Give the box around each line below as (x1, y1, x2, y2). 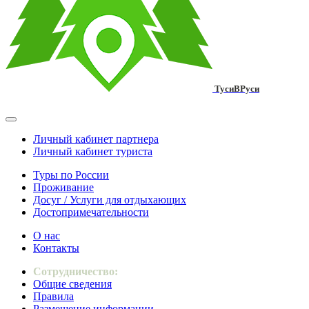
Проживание (33, 181, 94, 194)
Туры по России (33, 169, 109, 181)
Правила (33, 290, 74, 303)
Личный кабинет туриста (33, 146, 152, 158)
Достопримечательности (33, 206, 149, 219)
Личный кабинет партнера (33, 133, 159, 146)
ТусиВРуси (215, 83, 259, 94)
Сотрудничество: (33, 266, 118, 278)
